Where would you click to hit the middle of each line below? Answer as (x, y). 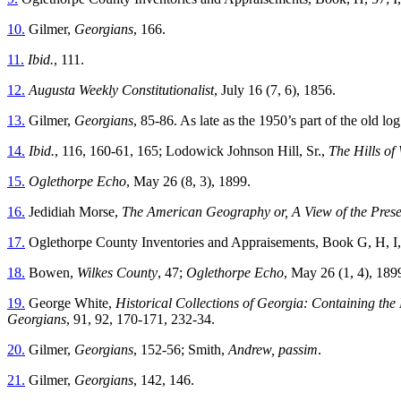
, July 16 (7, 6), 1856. (275, 90)
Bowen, (51, 272)
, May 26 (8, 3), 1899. (188, 181)
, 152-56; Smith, (181, 349)
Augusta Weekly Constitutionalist (121, 90)
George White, (70, 303)
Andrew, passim (273, 349)
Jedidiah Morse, (73, 211)
